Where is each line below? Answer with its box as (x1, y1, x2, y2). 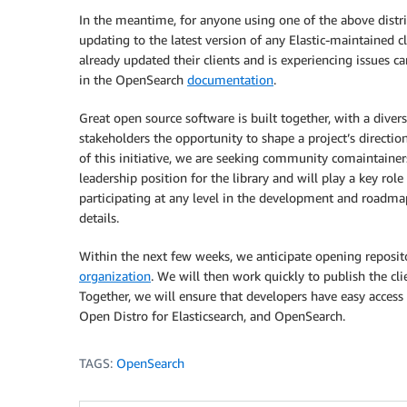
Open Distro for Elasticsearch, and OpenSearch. (79, 308, 345, 323)
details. (79, 210, 119, 225)
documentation (187, 72, 273, 87)
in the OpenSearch (79, 72, 187, 87)
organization (79, 268, 151, 283)
